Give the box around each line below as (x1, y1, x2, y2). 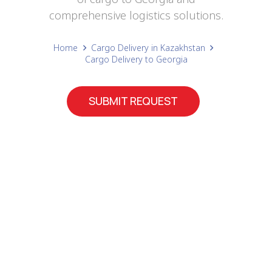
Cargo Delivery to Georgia (84, 53, 188, 66)
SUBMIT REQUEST (88, 93, 178, 109)
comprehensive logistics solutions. (49, 8, 223, 23)
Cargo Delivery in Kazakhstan (91, 42, 205, 54)
